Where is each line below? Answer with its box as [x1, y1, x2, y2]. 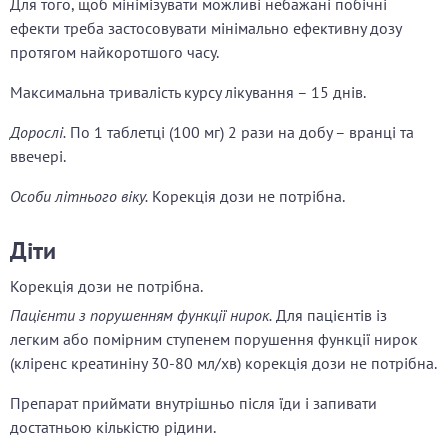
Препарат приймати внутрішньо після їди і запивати [10, 393, 377, 414]
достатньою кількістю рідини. [10, 417, 216, 438]
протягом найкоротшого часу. [10, 42, 219, 63]
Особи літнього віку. [10, 186, 148, 207]
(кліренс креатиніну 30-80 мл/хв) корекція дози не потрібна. [10, 353, 437, 374]
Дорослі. [10, 122, 66, 143]
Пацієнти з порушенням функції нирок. [10, 305, 272, 326]
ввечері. [10, 146, 66, 167]
